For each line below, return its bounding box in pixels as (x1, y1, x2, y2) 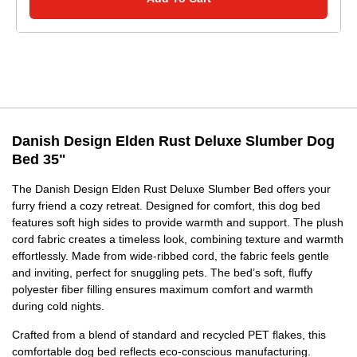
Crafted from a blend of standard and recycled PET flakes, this (12, 328, 326, 342)
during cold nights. (12, 300, 104, 313)
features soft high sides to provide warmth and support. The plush (12, 216, 343, 229)
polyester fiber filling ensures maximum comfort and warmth (12, 283, 313, 296)
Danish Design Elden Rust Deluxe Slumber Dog (12, 133, 335, 150)
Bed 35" (12, 151, 66, 168)
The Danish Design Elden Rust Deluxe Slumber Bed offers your (12, 182, 331, 196)
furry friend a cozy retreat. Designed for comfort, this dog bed (12, 199, 320, 213)
